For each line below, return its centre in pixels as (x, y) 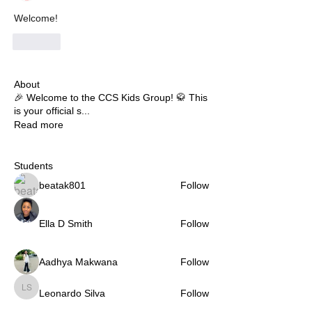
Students (33, 166)
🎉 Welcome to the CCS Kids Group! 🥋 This (111, 98)
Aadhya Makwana (78, 262)
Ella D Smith (66, 224)
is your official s (48, 111)
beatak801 (62, 186)
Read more (39, 125)
